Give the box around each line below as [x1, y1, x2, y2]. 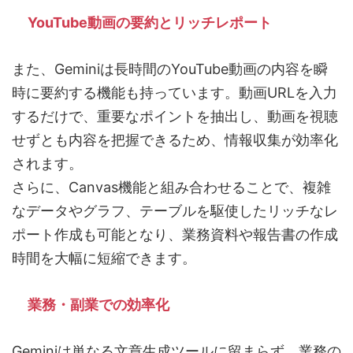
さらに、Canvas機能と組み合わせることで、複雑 [12, 179, 331, 196]
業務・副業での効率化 [28, 296, 169, 314]
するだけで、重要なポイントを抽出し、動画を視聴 [12, 108, 338, 125]
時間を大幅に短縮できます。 [12, 250, 196, 267]
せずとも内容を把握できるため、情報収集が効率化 [12, 132, 338, 149]
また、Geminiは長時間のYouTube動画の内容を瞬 [12, 61, 328, 78]
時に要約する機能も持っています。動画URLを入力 [12, 84, 337, 102]
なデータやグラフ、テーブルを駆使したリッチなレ [12, 203, 338, 220]
